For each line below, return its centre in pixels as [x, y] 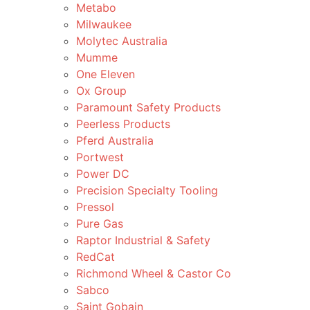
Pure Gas [100, 224]
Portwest [100, 157]
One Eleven [106, 74]
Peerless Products [123, 124]
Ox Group [101, 91]
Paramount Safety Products [148, 107]
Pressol [95, 207]
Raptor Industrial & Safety [143, 240]
